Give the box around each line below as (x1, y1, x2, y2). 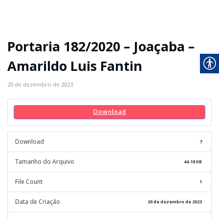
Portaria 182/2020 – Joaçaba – (7, 37, 195, 55)
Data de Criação (15, 197, 60, 206)
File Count (15, 177, 43, 186)
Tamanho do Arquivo (15, 157, 74, 166)
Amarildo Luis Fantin (7, 57, 142, 75)
